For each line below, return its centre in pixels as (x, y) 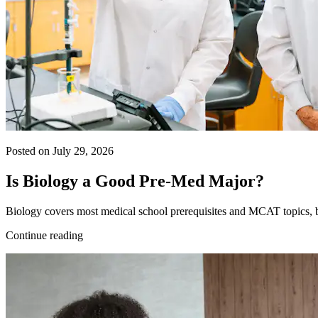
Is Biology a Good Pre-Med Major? (135, 181)
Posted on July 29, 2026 (60, 151)
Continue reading (44, 236)
